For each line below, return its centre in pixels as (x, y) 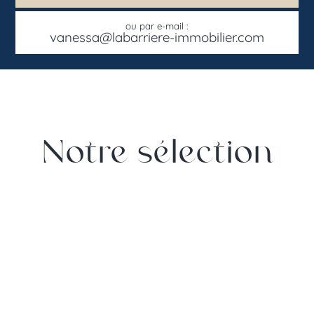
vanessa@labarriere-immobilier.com (157, 37)
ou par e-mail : (157, 26)
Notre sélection (157, 153)
